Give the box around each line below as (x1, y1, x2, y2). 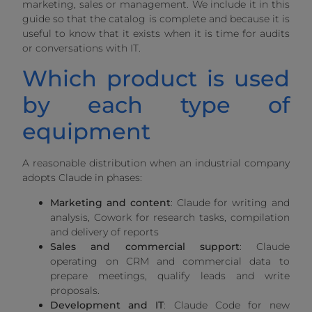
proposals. (50, 283, 100, 297)
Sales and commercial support (50, 240, 240, 253)
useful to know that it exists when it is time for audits (22, 27, 290, 40)
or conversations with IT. (22, 42, 141, 54)
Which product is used (22, 65, 290, 93)
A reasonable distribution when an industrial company (22, 157, 290, 170)
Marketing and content (50, 196, 171, 209)
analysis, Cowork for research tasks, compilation (50, 210, 290, 224)
